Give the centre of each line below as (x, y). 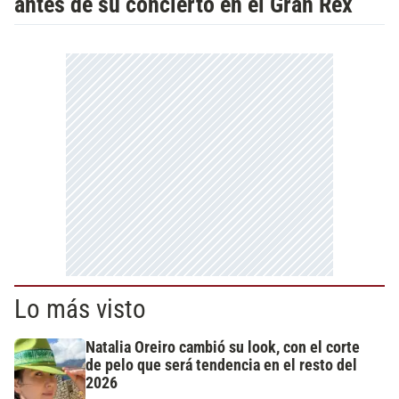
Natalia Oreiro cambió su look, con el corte (223, 347)
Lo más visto (80, 309)
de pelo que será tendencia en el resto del (221, 365)
